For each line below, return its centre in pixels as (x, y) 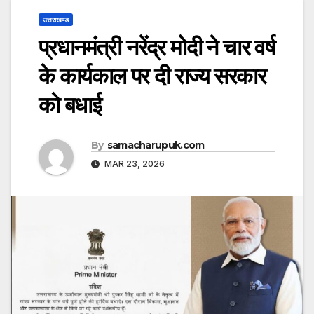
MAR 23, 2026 (134, 164)
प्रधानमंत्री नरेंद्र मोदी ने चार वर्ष (157, 48)
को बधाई (70, 105)
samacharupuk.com (156, 145)
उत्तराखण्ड (56, 20)
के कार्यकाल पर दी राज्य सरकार (152, 76)
